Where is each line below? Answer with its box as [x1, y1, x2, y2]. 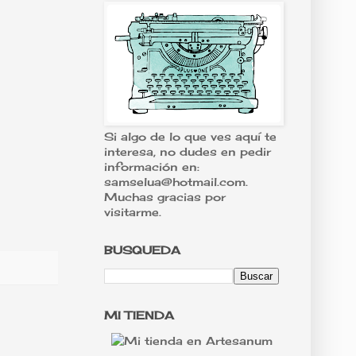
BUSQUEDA [104, 243, 180, 257]
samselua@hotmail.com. [104, 175, 248, 189]
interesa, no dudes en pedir [104, 145, 271, 159]
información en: [104, 160, 199, 174]
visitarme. [104, 205, 161, 219]
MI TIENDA [104, 308, 174, 323]
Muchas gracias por [104, 190, 226, 204]
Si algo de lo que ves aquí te [104, 130, 277, 144]
